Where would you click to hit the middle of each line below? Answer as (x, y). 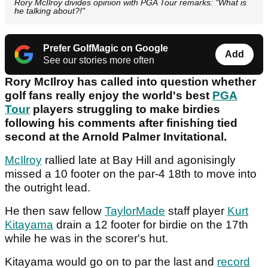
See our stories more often (99, 60)
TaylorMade (135, 211)
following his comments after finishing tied (121, 123)
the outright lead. (48, 188)
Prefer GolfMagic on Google (106, 48)
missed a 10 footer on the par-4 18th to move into (131, 174)
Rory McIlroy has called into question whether (130, 82)
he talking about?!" (50, 11)
